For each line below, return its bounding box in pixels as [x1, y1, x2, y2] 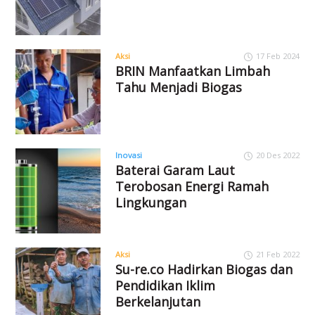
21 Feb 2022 [255, 248, 300, 259]
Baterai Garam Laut [115, 161, 235, 179]
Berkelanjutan [115, 292, 200, 310]
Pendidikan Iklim [115, 276, 215, 294]
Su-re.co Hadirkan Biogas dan [115, 260, 292, 278]
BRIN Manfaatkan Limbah [115, 63, 270, 80]
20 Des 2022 [255, 149, 300, 160]
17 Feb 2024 [255, 51, 300, 62]
